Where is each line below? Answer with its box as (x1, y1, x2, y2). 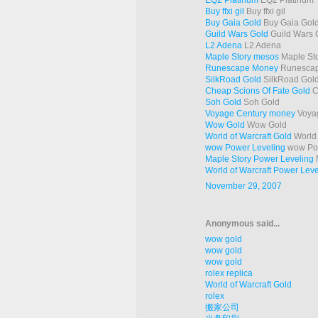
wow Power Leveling (205, 143, 285, 153)
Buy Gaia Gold (205, 18, 261, 28)
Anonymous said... (205, 219, 280, 229)
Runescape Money (205, 63, 278, 74)
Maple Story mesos (205, 52, 279, 62)
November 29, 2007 (205, 181, 282, 192)
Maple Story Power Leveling (205, 154, 314, 165)
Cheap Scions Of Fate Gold (205, 86, 310, 97)
